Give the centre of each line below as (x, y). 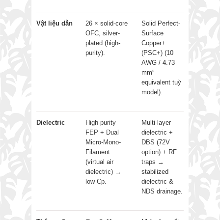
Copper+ (153, 43)
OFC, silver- (103, 33)
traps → (153, 162)
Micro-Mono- (103, 142)
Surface (152, 33)
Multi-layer (156, 122)
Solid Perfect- (161, 23)
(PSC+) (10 (157, 53)
